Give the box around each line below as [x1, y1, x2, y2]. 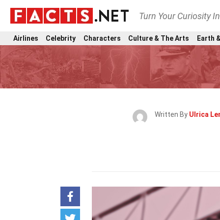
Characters [83, 34, 121, 42]
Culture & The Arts [128, 34, 190, 42]
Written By [155, 110, 189, 118]
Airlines [13, 34, 38, 42]
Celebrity [46, 34, 76, 42]
